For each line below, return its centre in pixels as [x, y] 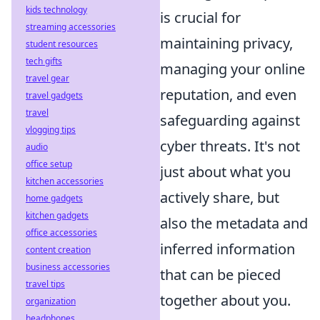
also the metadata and [234, 223]
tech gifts [44, 61]
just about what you [225, 171]
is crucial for [200, 17]
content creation [58, 250]
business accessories [68, 267]
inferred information [227, 249]
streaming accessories [71, 27]
